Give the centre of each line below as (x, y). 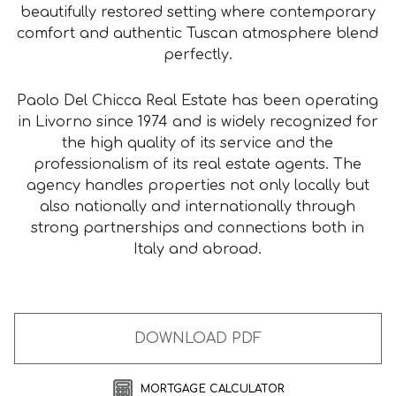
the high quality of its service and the (198, 143)
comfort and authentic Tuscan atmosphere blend (198, 34)
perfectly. (198, 55)
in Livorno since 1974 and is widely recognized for (198, 122)
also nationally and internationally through (198, 207)
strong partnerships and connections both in (198, 228)
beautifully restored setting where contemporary (198, 12)
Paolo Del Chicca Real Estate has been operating (198, 101)
